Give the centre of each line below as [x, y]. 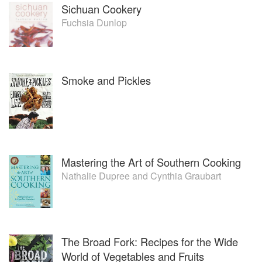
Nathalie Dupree [96, 175]
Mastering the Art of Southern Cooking [151, 162]
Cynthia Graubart [186, 175]
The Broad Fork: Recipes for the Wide [150, 242]
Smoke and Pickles [106, 80]
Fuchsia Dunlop [94, 22]
